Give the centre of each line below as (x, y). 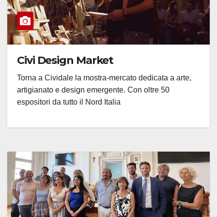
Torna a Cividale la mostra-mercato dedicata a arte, (104, 77)
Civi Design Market (65, 60)
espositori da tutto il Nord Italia (69, 102)
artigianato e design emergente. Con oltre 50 (93, 90)
